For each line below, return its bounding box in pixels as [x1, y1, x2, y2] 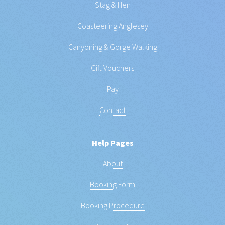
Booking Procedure [80, 200, 145, 210]
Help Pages [91, 137, 134, 148]
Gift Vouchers [91, 62, 134, 73]
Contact [99, 104, 126, 115]
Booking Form [90, 179, 135, 189]
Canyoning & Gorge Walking [68, 41, 157, 52]
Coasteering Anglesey [77, 20, 148, 31]
